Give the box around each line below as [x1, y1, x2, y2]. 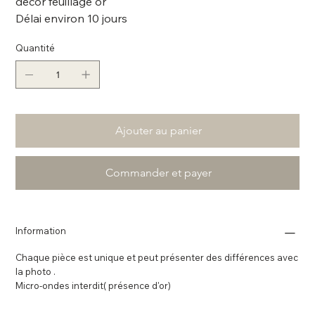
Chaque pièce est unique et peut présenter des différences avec [15, 252, 299, 263]
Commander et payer [105, 166, 212, 179]
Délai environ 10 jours [15, 11, 128, 25]
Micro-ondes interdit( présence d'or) [15, 280, 172, 291]
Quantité [15, 42, 56, 53]
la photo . [15, 266, 56, 277]
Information [15, 225, 67, 236]
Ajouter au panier [115, 124, 202, 137]
